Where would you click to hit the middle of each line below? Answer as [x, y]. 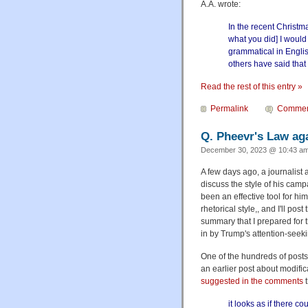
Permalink [229, 109]
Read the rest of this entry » [252, 86]
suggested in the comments [252, 282]
